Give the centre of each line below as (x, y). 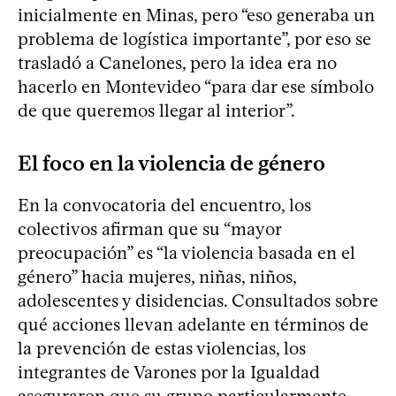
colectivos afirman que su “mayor (149, 228)
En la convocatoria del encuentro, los (164, 205)
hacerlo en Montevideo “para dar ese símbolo (196, 86)
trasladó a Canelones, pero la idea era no (177, 62)
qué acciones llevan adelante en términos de (193, 324)
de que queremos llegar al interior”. (156, 110)
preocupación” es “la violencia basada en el (187, 252)
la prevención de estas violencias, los (162, 348)
